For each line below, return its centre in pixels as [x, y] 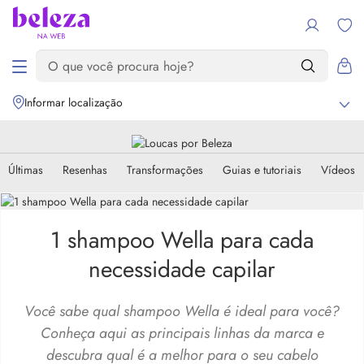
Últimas [26, 170]
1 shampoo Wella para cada [182, 240]
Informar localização [74, 102]
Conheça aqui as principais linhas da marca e [182, 333]
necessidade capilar [182, 269]
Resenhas [85, 170]
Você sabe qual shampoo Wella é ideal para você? [182, 311]
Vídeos [338, 170]
